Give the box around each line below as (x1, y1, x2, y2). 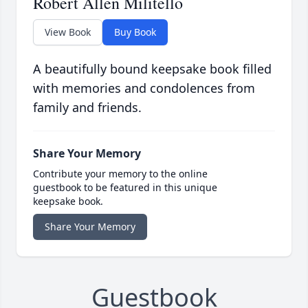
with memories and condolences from (33, 80, 255, 97)
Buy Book (114, 25, 156, 39)
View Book (45, 25, 91, 39)
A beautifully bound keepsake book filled (33, 60, 272, 78)
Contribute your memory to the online (33, 167, 208, 181)
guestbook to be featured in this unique (33, 181, 217, 195)
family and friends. (33, 99, 142, 116)
